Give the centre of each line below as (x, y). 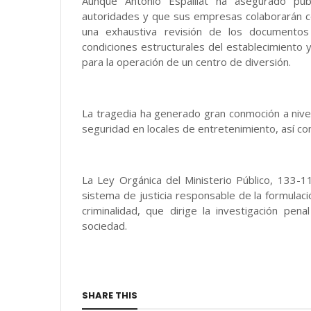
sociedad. (104, 226)
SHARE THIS (110, 295)
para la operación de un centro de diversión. (186, 62)
